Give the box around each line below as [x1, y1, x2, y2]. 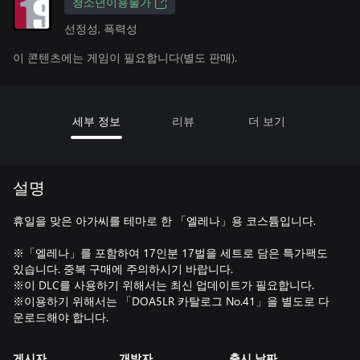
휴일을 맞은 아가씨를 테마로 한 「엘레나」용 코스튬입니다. [13, 213, 316, 228]
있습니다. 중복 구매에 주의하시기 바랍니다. [13, 261, 233, 276]
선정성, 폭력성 [64, 21, 137, 36]
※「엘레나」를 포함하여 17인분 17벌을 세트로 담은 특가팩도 [13, 245, 328, 260]
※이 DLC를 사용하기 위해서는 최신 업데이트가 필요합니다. [13, 277, 314, 292]
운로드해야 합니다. [13, 309, 108, 325]
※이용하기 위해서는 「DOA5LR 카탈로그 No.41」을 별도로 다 [13, 293, 329, 309]
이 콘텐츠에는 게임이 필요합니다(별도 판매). [13, 50, 237, 65]
